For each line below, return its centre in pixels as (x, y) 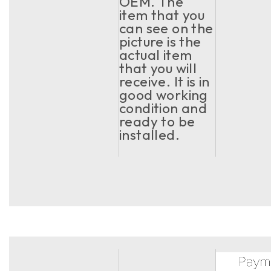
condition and (163, 108)
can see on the (166, 28)
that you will (158, 68)
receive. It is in (165, 81)
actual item (156, 55)
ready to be (157, 121)
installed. (150, 135)
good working (164, 95)
